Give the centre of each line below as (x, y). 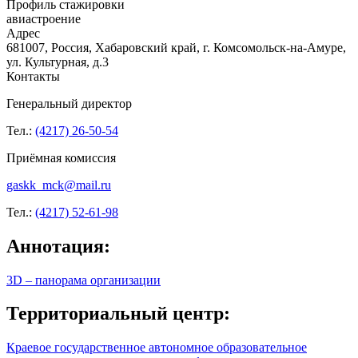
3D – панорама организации (84, 280)
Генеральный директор (69, 103)
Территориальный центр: (118, 314)
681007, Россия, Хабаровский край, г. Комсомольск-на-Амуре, (176, 47)
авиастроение (44, 18)
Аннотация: (58, 246)
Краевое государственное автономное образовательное (157, 348)
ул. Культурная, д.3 (58, 62)
